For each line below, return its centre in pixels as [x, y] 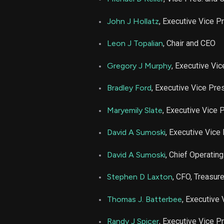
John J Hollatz [133, 21]
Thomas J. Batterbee [144, 199]
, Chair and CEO [189, 43]
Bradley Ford [129, 88]
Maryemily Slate [135, 110]
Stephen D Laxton [140, 177]
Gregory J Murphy [139, 65]
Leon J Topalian [135, 43]
